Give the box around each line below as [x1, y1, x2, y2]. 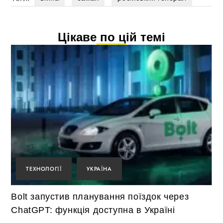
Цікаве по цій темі [58, 30, 165, 44]
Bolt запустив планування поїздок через [11, 192, 189, 202]
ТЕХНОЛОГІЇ [26, 165, 62, 173]
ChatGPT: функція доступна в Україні [11, 205, 175, 216]
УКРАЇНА [87, 165, 112, 173]
